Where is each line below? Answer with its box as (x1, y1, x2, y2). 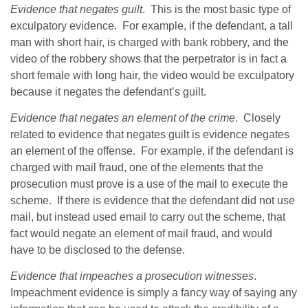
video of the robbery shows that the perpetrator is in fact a (10, 52, 287, 65)
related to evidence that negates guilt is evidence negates (10, 129, 289, 141)
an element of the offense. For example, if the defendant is (10, 145, 294, 157)
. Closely (235, 112, 280, 124)
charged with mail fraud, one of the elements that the (10, 162, 263, 174)
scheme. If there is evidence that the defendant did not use (10, 195, 295, 207)
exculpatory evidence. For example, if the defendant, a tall (10, 19, 293, 32)
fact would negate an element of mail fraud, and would (10, 228, 272, 240)
